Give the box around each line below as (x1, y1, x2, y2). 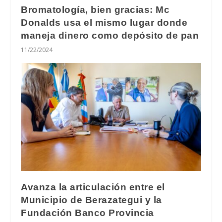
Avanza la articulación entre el (21, 181, 165, 192)
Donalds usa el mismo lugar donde (21, 17, 188, 28)
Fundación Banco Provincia (21, 207, 154, 218)
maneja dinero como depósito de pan (21, 30, 199, 41)
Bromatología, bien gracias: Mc (21, 4, 170, 15)
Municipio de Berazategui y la (21, 194, 162, 205)
